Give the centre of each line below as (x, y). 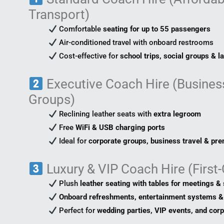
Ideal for (73, 141)
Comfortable (80, 29)
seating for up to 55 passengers (157, 29)
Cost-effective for (89, 56)
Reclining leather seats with (105, 114)
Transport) (59, 15)
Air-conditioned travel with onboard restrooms (135, 43)
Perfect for (77, 211)
